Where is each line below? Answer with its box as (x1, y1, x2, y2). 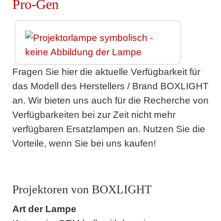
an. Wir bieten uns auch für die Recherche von (12, 95, 209, 106)
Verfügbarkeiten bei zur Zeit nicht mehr (12, 109, 176, 120)
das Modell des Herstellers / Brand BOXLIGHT (12, 80, 209, 91)
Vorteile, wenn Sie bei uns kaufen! (12, 138, 156, 148)
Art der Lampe (12, 204, 76, 215)
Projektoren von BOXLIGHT (12, 182, 152, 196)
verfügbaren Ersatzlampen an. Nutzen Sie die (12, 123, 205, 134)
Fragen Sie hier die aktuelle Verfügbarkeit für (12, 66, 200, 77)
